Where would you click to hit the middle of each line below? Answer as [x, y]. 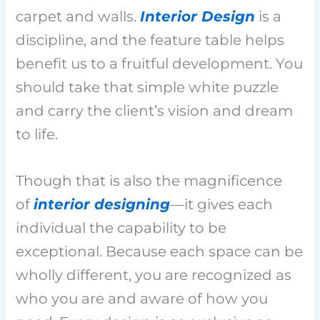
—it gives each [222, 204]
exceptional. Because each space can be [160, 251]
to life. [37, 134]
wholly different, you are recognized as [154, 275]
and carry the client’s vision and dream [155, 110]
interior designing [102, 204]
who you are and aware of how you [142, 298]
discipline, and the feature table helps [150, 40]
